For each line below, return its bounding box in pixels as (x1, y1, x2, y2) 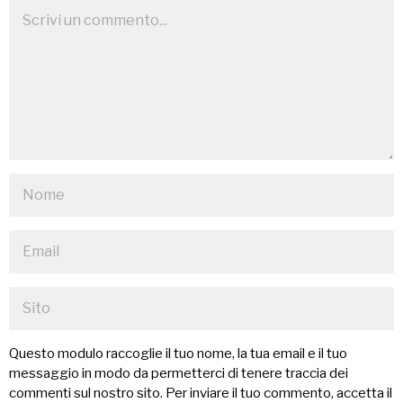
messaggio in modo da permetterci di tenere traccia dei (9, 364, 348, 381)
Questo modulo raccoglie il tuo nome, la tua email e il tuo (9, 345, 347, 362)
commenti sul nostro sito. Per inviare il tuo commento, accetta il (9, 384, 392, 401)
